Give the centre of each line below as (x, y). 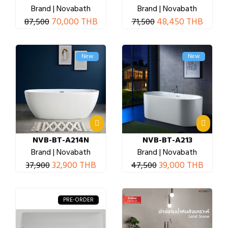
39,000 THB (181, 165)
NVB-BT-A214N (61, 140)
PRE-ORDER (78, 200)
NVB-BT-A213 (167, 140)
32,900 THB (74, 165)
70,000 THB (74, 22)
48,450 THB (180, 22)
